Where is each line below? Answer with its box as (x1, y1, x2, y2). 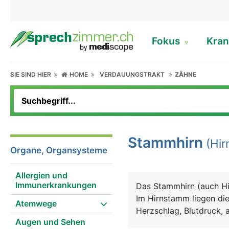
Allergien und (15, 170, 67, 180)
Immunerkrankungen (15, 180, 97, 190)
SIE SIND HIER (10, 71, 54, 78)
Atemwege (15, 198, 57, 209)
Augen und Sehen (15, 217, 85, 227)
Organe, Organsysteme (10, 145, 107, 155)
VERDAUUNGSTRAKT (100, 71, 165, 78)
